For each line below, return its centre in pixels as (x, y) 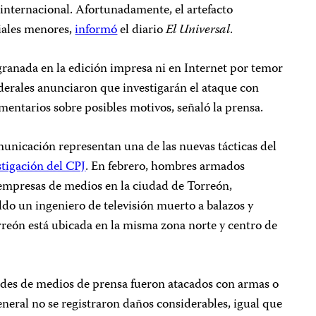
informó (96, 30)
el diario (142, 30)
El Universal (198, 30)
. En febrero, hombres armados (165, 167)
